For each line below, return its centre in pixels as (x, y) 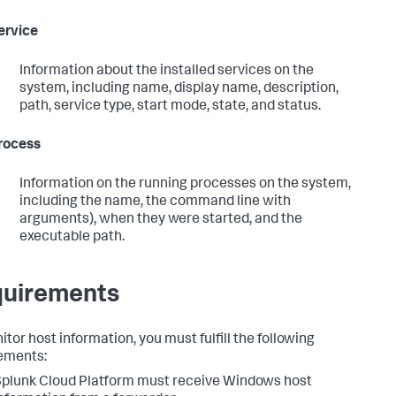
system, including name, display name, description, (179, 89)
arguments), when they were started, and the (161, 220)
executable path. (72, 237)
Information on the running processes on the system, (185, 184)
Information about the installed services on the (167, 71)
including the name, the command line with (155, 202)
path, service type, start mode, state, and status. (170, 107)
